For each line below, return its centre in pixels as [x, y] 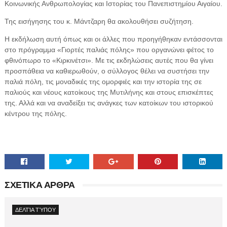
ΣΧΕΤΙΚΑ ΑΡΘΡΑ [40, 185]
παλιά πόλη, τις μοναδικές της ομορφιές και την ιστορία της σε [103, 81]
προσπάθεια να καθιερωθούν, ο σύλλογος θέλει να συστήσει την [107, 71]
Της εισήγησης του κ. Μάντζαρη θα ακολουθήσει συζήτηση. [99, 21]
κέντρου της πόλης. [35, 113]
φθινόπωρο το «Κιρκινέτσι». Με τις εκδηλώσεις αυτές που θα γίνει [109, 60]
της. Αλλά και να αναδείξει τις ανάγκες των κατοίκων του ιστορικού [109, 103]
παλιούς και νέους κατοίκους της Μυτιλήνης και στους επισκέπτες [109, 92]
